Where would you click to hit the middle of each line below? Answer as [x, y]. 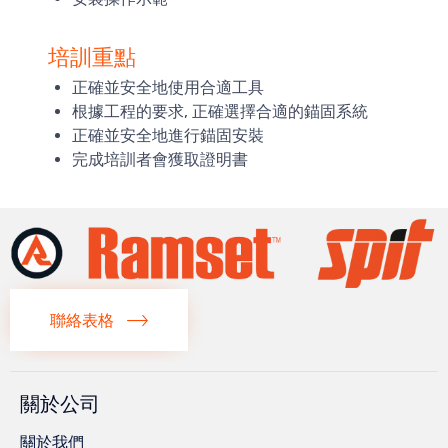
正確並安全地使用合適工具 [168, 87]
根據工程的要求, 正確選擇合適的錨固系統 [220, 111]
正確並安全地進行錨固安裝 [168, 135]
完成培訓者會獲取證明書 [160, 159]
